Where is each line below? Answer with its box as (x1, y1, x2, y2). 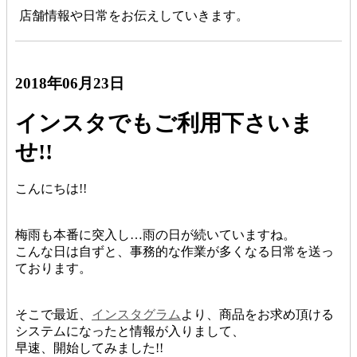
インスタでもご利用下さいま (15, 110, 313, 135)
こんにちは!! (15, 182, 87, 196)
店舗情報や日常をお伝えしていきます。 (19, 8, 249, 22)
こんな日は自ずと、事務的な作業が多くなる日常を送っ (15, 245, 334, 259)
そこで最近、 (15, 307, 92, 321)
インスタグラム (92, 307, 181, 321)
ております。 (15, 261, 92, 276)
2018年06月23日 (15, 74, 124, 92)
